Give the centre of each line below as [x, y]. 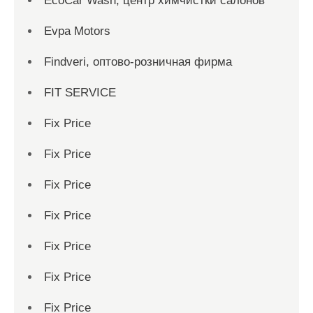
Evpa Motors [77, 31]
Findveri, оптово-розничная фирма [138, 61]
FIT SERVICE [80, 92]
